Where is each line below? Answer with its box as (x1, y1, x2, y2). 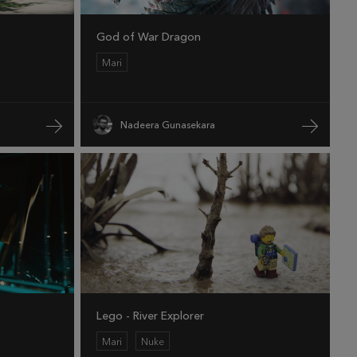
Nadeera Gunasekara (120, 119, 215, 131)
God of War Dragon (96, 30, 201, 45)
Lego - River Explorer (96, 309, 204, 324)
